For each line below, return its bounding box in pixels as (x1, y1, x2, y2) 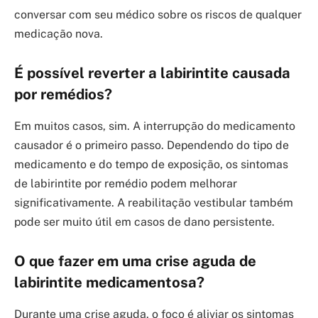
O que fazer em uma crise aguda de (14, 253, 256, 270)
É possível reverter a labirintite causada (14, 65, 290, 82)
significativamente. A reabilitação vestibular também (14, 195, 293, 209)
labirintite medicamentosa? (14, 274, 204, 292)
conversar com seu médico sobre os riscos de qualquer (14, 7, 302, 21)
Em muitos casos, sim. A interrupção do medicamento (14, 119, 295, 133)
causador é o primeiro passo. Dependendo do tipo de (14, 138, 289, 152)
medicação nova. (14, 26, 103, 40)
